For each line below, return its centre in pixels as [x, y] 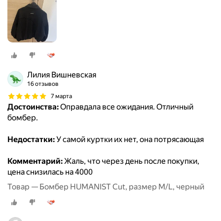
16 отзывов [43, 84]
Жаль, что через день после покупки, [131, 161]
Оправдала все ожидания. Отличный [126, 107]
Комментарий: [35, 161]
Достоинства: [33, 107]
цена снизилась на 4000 [50, 172]
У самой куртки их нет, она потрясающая [129, 140]
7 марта [61, 96]
